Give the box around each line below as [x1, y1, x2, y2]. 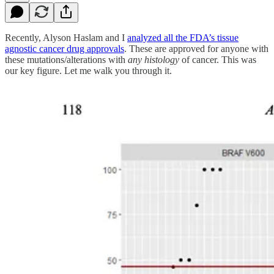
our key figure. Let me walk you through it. [5, 65, 172, 76]
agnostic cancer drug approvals [5, 43, 124, 54]
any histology [128, 54, 179, 65]
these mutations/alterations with [5, 54, 128, 65]
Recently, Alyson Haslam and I [5, 32, 127, 43]
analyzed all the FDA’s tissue [127, 32, 239, 43]
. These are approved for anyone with [124, 43, 268, 54]
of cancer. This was [179, 54, 256, 65]
